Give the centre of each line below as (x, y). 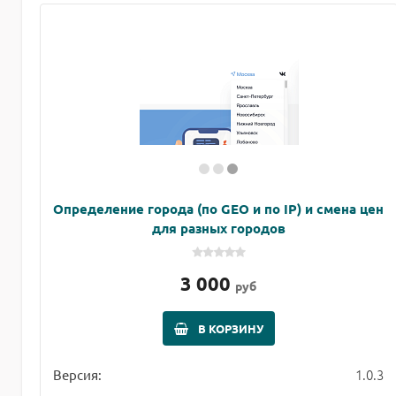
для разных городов (218, 228)
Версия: (77, 375)
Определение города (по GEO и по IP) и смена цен (219, 209)
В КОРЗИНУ (230, 329)
